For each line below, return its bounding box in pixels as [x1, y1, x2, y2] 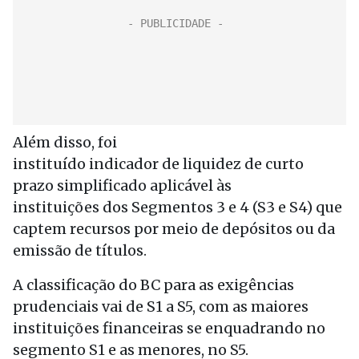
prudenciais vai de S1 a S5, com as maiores [13, 297, 309, 316]
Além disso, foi [13, 133, 117, 151]
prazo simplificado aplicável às [13, 176, 232, 195]
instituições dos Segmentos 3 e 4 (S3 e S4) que [13, 198, 342, 216]
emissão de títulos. [13, 241, 147, 260]
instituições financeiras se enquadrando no [13, 319, 325, 337]
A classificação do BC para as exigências [13, 276, 294, 294]
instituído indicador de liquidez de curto [13, 155, 304, 173]
